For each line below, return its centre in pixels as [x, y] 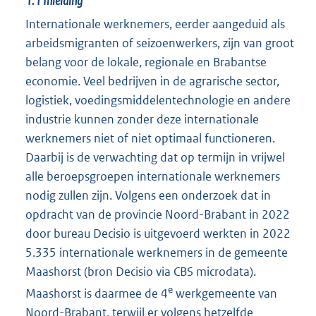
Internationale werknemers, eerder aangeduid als [155, 24]
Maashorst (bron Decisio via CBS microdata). [141, 271]
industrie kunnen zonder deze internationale [142, 119]
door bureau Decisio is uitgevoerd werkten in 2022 [158, 233]
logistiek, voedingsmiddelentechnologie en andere [158, 100]
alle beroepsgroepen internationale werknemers [153, 176]
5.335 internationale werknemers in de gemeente [157, 252]
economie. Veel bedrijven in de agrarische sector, [152, 81]
